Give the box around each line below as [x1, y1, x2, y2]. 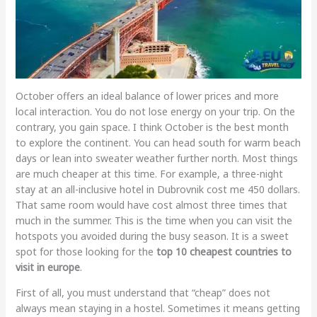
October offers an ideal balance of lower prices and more [15, 89, 279, 103]
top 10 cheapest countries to [156, 245, 292, 259]
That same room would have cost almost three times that [15, 198, 287, 212]
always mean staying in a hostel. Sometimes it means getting [15, 301, 300, 316]
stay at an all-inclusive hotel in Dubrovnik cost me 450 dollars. [15, 183, 300, 197]
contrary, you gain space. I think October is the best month [15, 120, 289, 134]
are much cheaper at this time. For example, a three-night [15, 167, 283, 181]
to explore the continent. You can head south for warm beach [15, 136, 301, 150]
